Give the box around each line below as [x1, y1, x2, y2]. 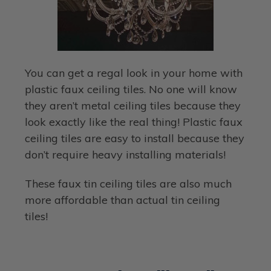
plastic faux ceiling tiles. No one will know [25, 82, 238, 97]
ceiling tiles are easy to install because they [25, 131, 245, 146]
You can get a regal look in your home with [25, 66, 243, 80]
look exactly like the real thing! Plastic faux [25, 115, 243, 129]
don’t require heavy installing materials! [25, 148, 226, 162]
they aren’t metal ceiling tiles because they [25, 99, 241, 113]
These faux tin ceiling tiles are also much [25, 177, 232, 191]
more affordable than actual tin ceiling [25, 193, 221, 207]
